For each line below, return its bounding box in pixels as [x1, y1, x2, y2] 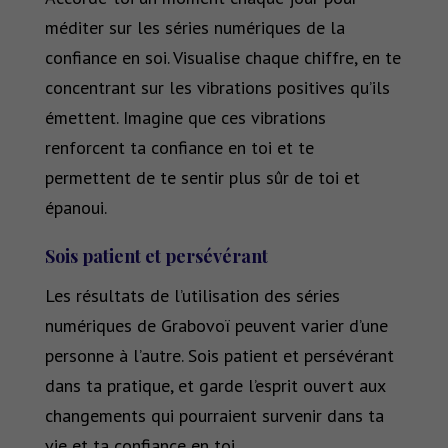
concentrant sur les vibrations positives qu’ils [44, 76, 390, 100]
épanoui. [44, 196, 107, 220]
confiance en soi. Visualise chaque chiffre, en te [44, 46, 401, 70]
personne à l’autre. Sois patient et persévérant [44, 344, 394, 368]
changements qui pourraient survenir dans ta [44, 404, 384, 428]
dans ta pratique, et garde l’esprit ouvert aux [44, 374, 385, 398]
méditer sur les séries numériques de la [44, 16, 345, 40]
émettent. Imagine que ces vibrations [44, 106, 326, 130]
